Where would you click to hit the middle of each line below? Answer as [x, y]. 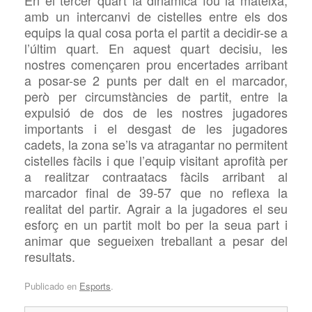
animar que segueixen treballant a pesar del [156, 241]
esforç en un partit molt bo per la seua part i [156, 225]
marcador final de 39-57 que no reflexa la [156, 193]
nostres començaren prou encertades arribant [156, 64]
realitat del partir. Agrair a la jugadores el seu [156, 209]
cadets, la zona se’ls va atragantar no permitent [156, 145]
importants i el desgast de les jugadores [156, 128]
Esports [95, 286]
